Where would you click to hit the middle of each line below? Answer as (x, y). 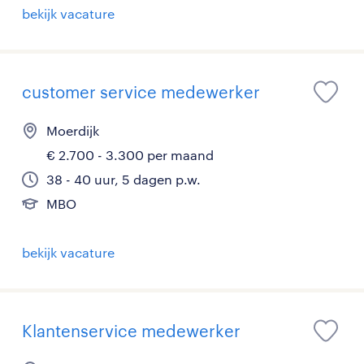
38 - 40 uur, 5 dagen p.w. (123, 180)
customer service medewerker (141, 92)
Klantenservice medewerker (131, 331)
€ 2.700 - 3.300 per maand (130, 155)
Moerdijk (73, 131)
